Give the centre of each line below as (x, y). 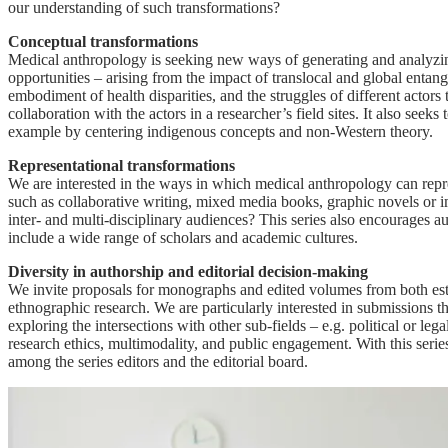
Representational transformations (121, 166)
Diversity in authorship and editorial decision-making (188, 272)
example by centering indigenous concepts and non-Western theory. (220, 132)
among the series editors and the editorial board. (158, 362)
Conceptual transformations (103, 42)
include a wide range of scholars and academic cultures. (183, 238)
